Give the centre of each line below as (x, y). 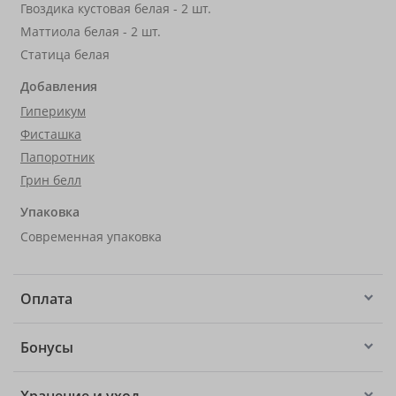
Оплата (46, 299)
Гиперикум (53, 111)
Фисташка (51, 134)
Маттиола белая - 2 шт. (91, 31)
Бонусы (47, 347)
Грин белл (51, 180)
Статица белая (65, 54)
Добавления (59, 86)
